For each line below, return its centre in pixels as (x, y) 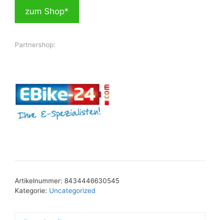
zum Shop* (47, 12)
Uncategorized (72, 191)
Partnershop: (35, 45)
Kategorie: (32, 191)
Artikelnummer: (40, 181)
